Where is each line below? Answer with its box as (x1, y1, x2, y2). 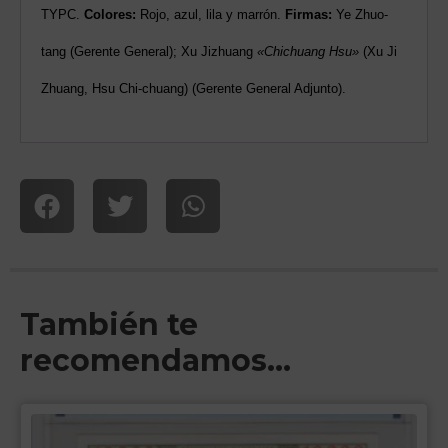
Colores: (84, 6, 136, 22)
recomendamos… (20, 341, 291, 379)
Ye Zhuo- (332, 6, 388, 22)
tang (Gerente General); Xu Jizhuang (41, 43, 257, 59)
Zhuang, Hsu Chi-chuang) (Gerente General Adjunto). (41, 80, 346, 96)
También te (20, 305, 198, 343)
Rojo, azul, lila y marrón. (136, 6, 285, 22)
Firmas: (285, 6, 332, 22)
